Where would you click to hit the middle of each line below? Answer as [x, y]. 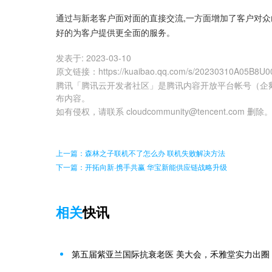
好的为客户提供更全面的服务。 [115, 32]
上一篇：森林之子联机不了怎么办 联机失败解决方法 [141, 153]
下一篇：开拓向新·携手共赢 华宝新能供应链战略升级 [141, 167]
